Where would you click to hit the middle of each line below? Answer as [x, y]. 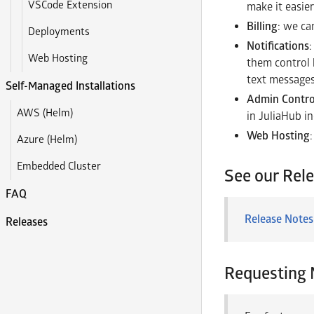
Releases [27, 222]
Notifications [278, 46]
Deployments [59, 32]
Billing [262, 26]
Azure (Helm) [47, 140]
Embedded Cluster [59, 166]
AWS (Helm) [45, 113]
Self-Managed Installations [70, 86]
